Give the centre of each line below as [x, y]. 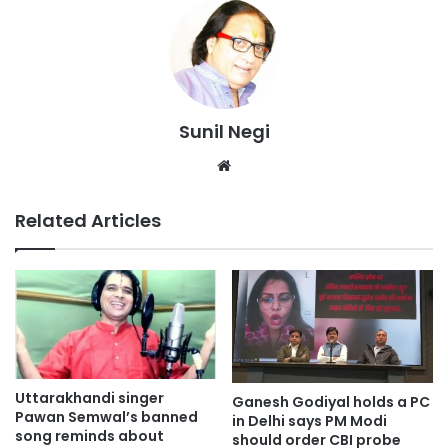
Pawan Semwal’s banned [106, 416]
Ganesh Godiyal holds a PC [331, 402]
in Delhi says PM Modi [309, 421]
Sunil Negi [224, 132]
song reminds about [89, 435]
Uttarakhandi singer [89, 397]
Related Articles [88, 221]
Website [263, 165]
